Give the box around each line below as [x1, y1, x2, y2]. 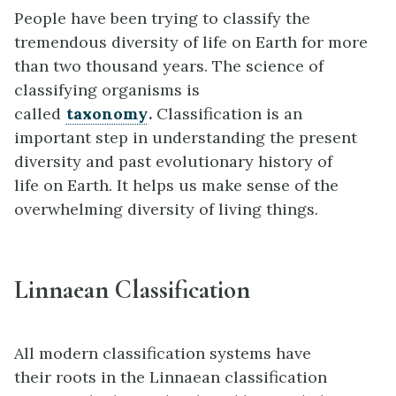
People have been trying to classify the [14, 7, 310, 28]
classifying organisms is [14, 79, 200, 100]
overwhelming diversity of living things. [14, 198, 318, 219]
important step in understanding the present [14, 126, 357, 148]
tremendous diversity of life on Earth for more [14, 31, 368, 52]
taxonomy [66, 103, 148, 124]
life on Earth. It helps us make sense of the [14, 174, 339, 195]
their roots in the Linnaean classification [14, 367, 327, 388]
